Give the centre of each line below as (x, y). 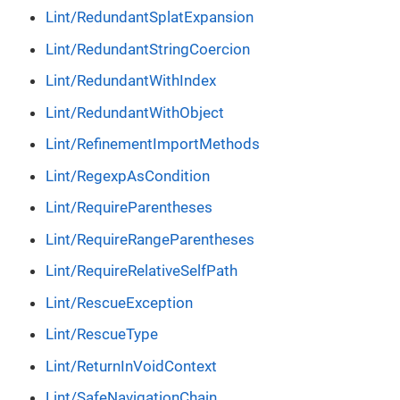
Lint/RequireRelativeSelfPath (142, 271)
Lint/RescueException (119, 302)
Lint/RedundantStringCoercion (148, 49)
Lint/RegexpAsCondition (128, 175)
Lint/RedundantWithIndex (131, 81)
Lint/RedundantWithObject (135, 112)
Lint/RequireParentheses (129, 208)
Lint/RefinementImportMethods (153, 144)
